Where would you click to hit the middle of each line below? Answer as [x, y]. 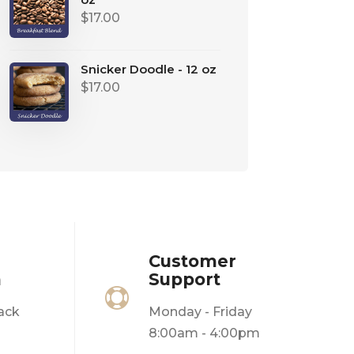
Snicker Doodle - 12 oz [148, 70]
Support [185, 279]
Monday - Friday [201, 311]
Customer [193, 261]
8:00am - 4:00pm [205, 333]
